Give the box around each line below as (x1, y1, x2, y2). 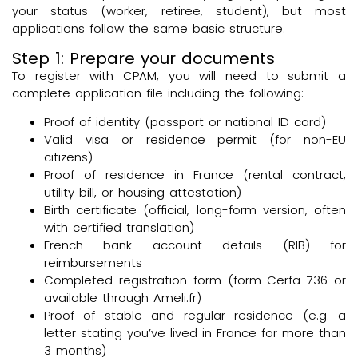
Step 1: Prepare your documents (12, 46, 275, 70)
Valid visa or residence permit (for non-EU (44, 131, 346, 149)
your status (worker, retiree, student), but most (12, 2, 346, 20)
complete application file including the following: (12, 84, 304, 101)
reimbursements (44, 254, 142, 272)
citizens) (44, 149, 93, 166)
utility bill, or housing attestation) (44, 184, 241, 201)
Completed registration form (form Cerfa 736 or (44, 272, 346, 289)
